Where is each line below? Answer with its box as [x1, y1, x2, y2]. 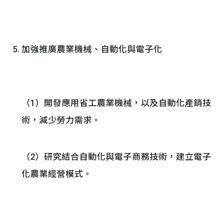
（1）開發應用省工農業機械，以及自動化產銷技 [22, 98, 211, 108]
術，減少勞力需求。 [22, 115, 101, 125]
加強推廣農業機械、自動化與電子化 [22, 44, 162, 54]
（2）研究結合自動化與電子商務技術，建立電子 [22, 152, 211, 162]
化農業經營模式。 [22, 169, 92, 179]
